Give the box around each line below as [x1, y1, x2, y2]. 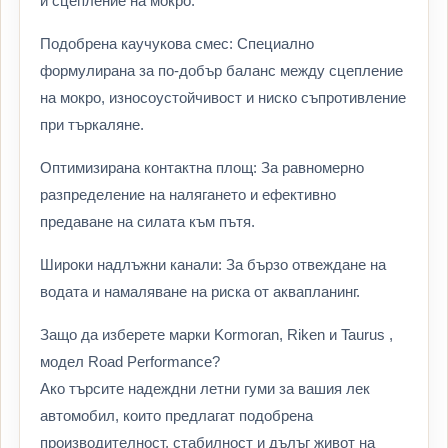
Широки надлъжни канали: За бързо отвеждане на [40, 256, 386, 274]
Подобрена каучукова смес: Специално [40, 35, 314, 53]
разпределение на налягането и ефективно [40, 186, 336, 204]
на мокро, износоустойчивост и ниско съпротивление [40, 89, 406, 107]
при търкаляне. [40, 116, 144, 134]
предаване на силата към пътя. [40, 213, 255, 231]
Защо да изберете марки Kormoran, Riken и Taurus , [40, 326, 393, 344]
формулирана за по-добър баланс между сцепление [40, 62, 403, 80]
